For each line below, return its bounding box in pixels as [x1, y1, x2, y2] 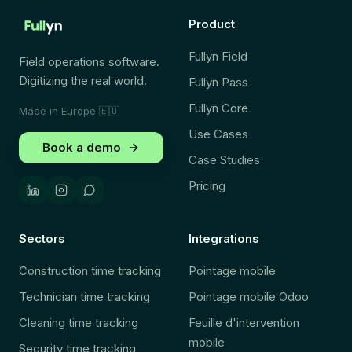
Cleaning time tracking [19, 315, 138, 330]
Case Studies [189, 152, 260, 167]
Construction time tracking [19, 263, 161, 278]
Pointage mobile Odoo [189, 289, 309, 304]
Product [189, 16, 235, 31]
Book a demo [42, 140, 121, 155]
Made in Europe [19, 104, 96, 117]
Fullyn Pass [189, 75, 248, 90]
